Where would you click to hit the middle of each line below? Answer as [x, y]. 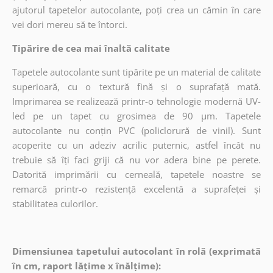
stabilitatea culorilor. [55, 203]
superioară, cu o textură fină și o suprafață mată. [136, 86]
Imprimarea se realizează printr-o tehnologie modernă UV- [136, 101]
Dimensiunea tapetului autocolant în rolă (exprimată [136, 251]
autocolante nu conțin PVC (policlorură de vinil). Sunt [136, 130]
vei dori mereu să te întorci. [69, 24]
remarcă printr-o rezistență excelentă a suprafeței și [136, 189]
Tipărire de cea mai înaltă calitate [91, 48]
